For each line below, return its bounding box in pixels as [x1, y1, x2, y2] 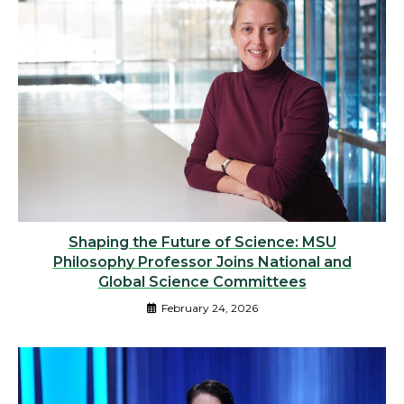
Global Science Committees [97, 272, 307, 290]
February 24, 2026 [161, 300, 258, 315]
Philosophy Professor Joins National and [52, 252, 352, 271]
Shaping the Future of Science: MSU [68, 233, 336, 251]
